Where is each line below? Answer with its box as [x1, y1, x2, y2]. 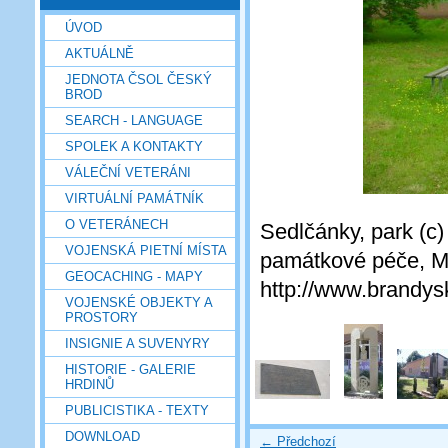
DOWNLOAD [65, 428, 140, 444]
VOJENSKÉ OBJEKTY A [65, 294, 212, 310]
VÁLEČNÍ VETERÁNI [65, 164, 191, 180]
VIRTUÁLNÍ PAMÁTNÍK [65, 190, 204, 206]
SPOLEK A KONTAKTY [65, 138, 203, 154]
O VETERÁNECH [65, 216, 168, 232]
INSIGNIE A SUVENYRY [65, 335, 210, 351]
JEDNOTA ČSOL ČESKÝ [65, 71, 212, 87]
